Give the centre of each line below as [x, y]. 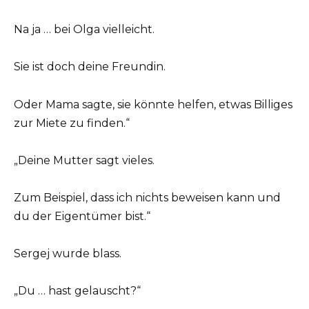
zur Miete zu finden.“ [72, 123]
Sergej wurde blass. [68, 254]
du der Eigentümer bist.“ [82, 216]
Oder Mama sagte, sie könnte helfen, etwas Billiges [153, 104]
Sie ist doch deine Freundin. [90, 67]
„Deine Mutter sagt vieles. [84, 160]
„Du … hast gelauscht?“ [77, 291]
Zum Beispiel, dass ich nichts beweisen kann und [147, 197]
